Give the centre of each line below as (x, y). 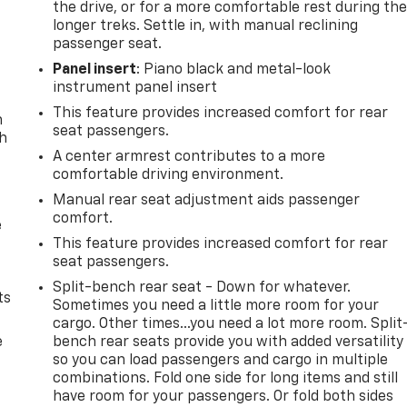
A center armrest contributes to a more (189, 157)
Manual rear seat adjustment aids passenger (207, 200)
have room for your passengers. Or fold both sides (223, 397)
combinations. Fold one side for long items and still (226, 378)
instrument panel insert (135, 88)
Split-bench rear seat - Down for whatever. (202, 288)
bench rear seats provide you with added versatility (228, 342)
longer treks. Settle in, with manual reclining (206, 26)
